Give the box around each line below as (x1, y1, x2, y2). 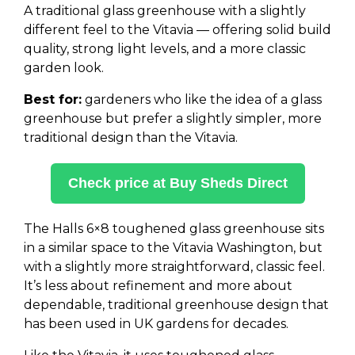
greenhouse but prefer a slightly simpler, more (24, 111, 322, 126)
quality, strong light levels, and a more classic (24, 41, 306, 56)
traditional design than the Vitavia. (24, 130, 238, 145)
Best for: (24, 92, 82, 107)
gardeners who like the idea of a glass (82, 92, 322, 107)
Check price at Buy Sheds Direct (67, 175, 288, 191)
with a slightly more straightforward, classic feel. (24, 259, 325, 274)
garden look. (24, 60, 104, 75)
